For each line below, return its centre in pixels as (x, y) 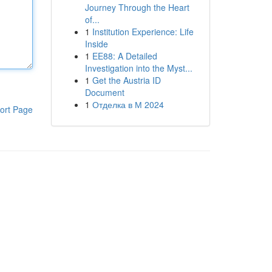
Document (104, 92)
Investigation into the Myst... (138, 68)
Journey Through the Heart (137, 7)
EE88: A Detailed (124, 56)
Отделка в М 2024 (128, 104)
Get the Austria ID (126, 80)
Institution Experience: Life (143, 32)
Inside (96, 44)
